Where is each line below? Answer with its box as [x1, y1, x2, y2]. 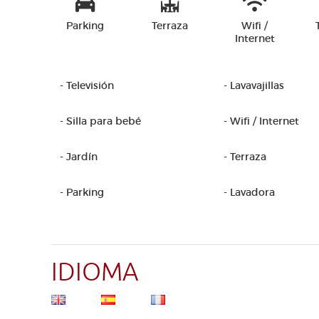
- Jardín [60, 150, 98, 163]
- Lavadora [224, 186, 275, 199]
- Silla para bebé [60, 115, 141, 127]
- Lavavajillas [224, 79, 284, 92]
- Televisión [60, 79, 114, 92]
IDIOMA [51, 256, 138, 288]
